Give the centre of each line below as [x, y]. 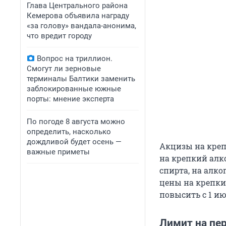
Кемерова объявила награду [78, 16]
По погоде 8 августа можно [76, 122]
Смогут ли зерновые [64, 69]
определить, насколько [69, 132]
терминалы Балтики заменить [81, 79]
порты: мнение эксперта [70, 99]
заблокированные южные [74, 89]
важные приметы [58, 152]
